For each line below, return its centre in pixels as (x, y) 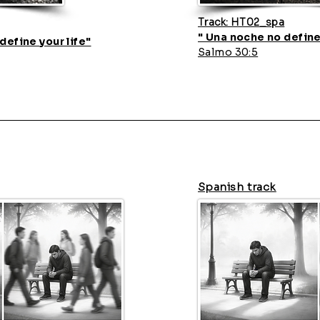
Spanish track (237, 187)
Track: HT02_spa (241, 22)
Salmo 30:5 (228, 52)
